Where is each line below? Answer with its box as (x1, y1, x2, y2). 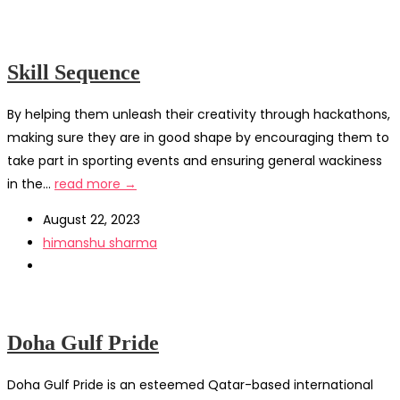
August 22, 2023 (43, 210, 140, 229)
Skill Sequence (7, 61, 140, 84)
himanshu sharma (43, 233, 157, 252)
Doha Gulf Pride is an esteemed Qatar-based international (7, 375, 373, 394)
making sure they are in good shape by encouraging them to (7, 128, 389, 146)
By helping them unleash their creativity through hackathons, (7, 104, 390, 123)
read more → (54, 174, 137, 193)
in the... (7, 174, 54, 193)
